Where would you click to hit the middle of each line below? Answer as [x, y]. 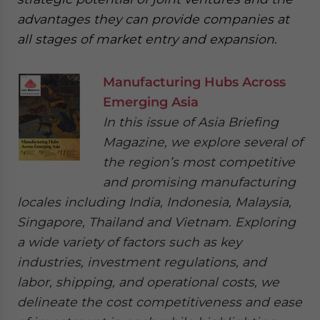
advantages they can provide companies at [153, 19]
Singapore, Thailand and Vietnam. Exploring [156, 222]
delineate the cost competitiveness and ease [160, 302]
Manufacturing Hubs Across [194, 82]
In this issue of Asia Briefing [191, 122]
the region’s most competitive [199, 162]
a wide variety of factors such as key [129, 242]
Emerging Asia [151, 102]
